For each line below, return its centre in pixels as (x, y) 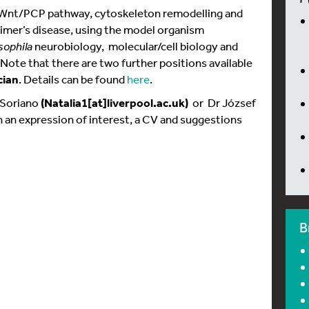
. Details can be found (73, 79)
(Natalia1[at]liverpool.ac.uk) (114, 102)
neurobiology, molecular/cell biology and (135, 46)
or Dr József (222, 102)
